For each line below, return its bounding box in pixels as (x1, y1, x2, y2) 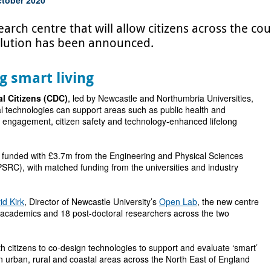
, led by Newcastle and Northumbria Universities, (68, 91, 254, 104)
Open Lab (159, 195, 198, 207)
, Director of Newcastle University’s (24, 195, 160, 207)
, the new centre (197, 195, 260, 207)
